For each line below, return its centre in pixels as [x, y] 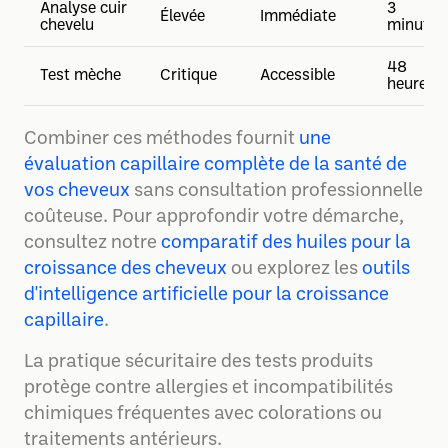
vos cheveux [77, 191]
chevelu [67, 26]
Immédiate [298, 17]
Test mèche [80, 76]
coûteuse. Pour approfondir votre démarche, [214, 217]
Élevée [182, 17]
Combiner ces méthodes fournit [161, 139]
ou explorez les [294, 269]
